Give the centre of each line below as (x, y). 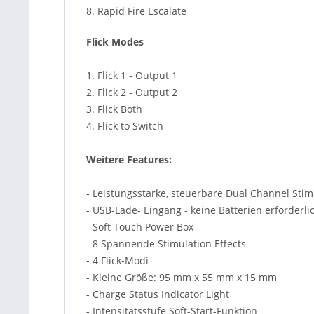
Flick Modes (115, 42)
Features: (149, 159)
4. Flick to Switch (125, 126)
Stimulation (185, 244)
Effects (230, 244)
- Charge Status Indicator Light (158, 294)
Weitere (105, 159)
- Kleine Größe (120, 277)
